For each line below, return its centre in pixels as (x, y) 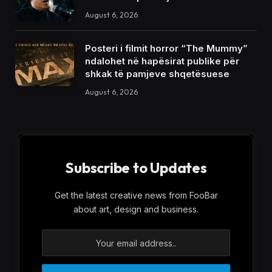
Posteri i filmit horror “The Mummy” (166, 49)
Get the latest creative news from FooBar (136, 195)
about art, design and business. (136, 209)
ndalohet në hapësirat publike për (162, 61)
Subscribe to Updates (136, 168)
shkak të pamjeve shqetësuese (157, 74)
